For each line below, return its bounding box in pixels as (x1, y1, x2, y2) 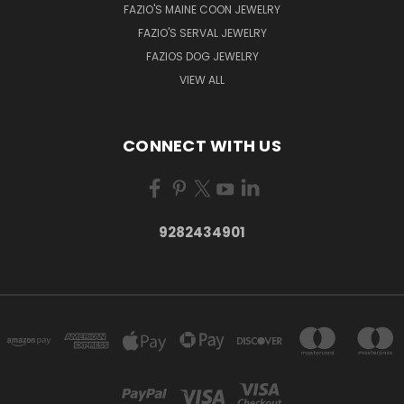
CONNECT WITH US (123, 133, 281, 157)
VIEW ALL (179, 71, 225, 87)
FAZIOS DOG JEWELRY (145, 48, 259, 64)
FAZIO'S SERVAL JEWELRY (137, 24, 267, 41)
